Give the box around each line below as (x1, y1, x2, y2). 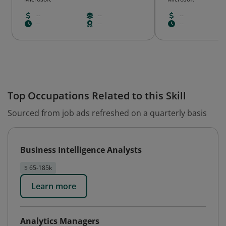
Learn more (31, 181, 76, 192)
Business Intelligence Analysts (20, 144, 142, 155)
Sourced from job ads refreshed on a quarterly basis (8, 107, 207, 119)
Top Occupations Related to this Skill (8, 89, 186, 102)
